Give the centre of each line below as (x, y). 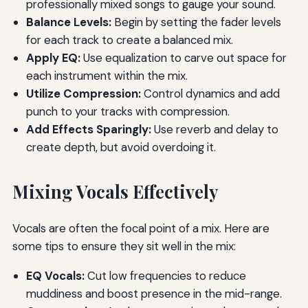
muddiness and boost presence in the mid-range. (154, 294)
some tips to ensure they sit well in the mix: (124, 246)
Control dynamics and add (210, 93)
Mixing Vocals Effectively (115, 191)
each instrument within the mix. (107, 75)
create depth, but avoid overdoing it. (121, 147)
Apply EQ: (53, 57)
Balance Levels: (68, 22)
